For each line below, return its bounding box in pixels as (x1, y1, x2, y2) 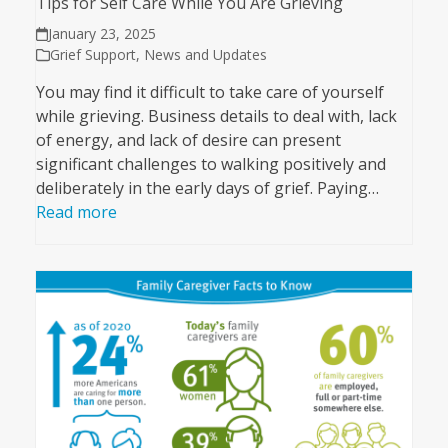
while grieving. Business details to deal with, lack (35, 105, 397, 128)
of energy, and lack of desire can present (35, 129, 341, 152)
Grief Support (49, 45, 136, 65)
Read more (35, 201, 117, 224)
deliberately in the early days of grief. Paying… (35, 177, 379, 200)
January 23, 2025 (48, 24, 157, 44)
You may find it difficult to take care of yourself (35, 81, 384, 104)
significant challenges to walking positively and (35, 153, 386, 176)
